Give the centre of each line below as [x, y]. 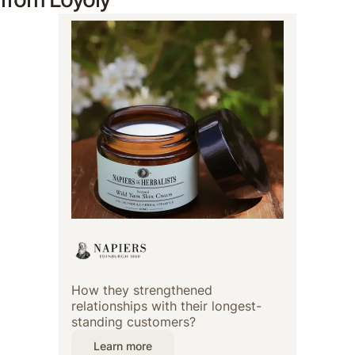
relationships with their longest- [166, 306]
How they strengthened [142, 290]
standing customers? [134, 322]
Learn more [123, 346]
